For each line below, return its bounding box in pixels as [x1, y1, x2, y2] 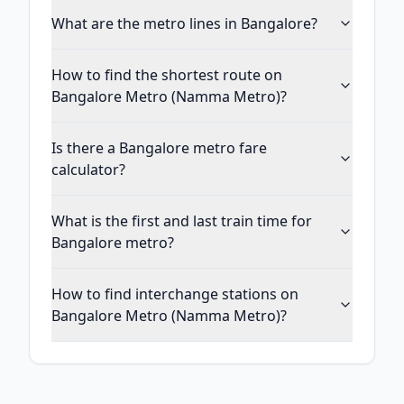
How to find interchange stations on [51, 284, 298, 304]
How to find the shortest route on [51, 65, 282, 85]
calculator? [51, 160, 125, 179]
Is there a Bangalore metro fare [51, 138, 267, 158]
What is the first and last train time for [51, 211, 312, 231]
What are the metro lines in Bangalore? [51, 14, 317, 33]
